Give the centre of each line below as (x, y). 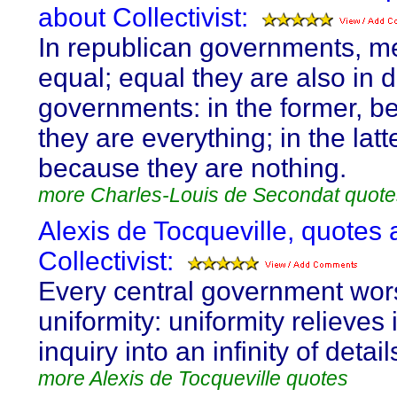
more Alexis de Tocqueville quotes (193, 378)
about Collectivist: (143, 17)
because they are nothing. (192, 168)
